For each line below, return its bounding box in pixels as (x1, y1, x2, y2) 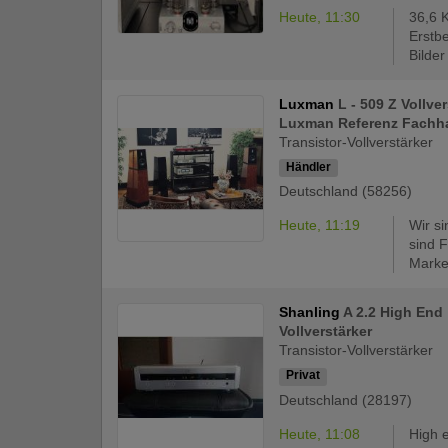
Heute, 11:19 (279, 217, 361, 234)
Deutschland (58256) (279, 183, 413, 200)
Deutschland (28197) (279, 391, 413, 408)
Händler (286, 160, 332, 175)
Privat (286, 368, 321, 383)
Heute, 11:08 (279, 425, 361, 442)
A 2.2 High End (343, 304, 444, 321)
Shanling (279, 304, 344, 321)
